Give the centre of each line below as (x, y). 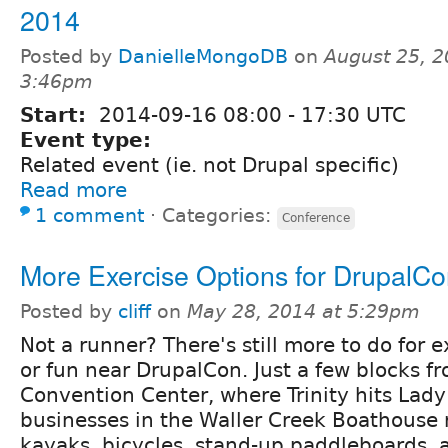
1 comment (89, 216)
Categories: (219, 216)
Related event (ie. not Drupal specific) (209, 165)
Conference (316, 218)
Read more (73, 190)
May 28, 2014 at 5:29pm (303, 311)
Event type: (89, 140)
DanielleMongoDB (203, 57)
